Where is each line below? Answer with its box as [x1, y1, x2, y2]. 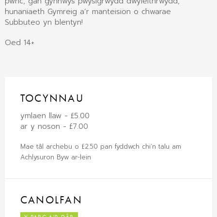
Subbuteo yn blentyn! [5, 17, 83, 28]
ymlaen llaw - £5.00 [20, 110, 90, 121]
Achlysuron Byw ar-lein [20, 152, 91, 162]
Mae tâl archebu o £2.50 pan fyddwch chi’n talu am [20, 141, 181, 151]
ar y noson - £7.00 [20, 121, 88, 132]
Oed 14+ [5, 37, 34, 48]
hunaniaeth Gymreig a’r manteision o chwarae [5, 6, 171, 17]
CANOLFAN [20, 192, 82, 207]
